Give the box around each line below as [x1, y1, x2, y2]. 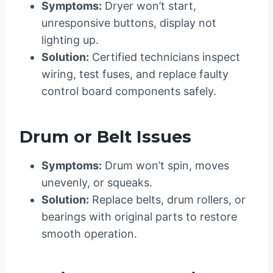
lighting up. [41, 34, 99, 47]
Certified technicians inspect [89, 51, 240, 64]
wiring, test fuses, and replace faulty [41, 68, 229, 81]
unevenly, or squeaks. [41, 176, 152, 190]
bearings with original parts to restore [41, 210, 237, 224]
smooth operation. [41, 227, 137, 241]
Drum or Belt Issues [19, 126, 191, 147]
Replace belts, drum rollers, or [89, 193, 246, 207]
